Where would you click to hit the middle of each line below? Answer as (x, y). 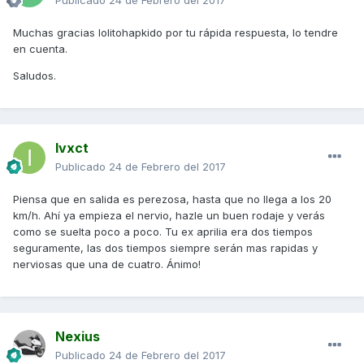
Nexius (78, 337)
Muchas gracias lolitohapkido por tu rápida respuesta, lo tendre (175, 33)
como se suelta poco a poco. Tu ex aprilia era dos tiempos (163, 232)
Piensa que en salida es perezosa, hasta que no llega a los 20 (172, 199)
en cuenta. (40, 49)
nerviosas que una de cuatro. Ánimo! (107, 264)
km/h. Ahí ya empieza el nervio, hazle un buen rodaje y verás (169, 216)
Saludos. (35, 76)
